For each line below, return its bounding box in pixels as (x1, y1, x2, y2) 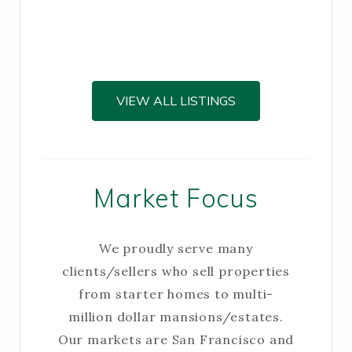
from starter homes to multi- (78, 285, 274, 302)
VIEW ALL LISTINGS (115, 93, 236, 109)
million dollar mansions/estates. (68, 308, 284, 324)
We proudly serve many (99, 240, 253, 256)
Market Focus (93, 181, 258, 214)
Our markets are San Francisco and (57, 331, 295, 347)
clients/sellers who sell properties (61, 262, 290, 279)
